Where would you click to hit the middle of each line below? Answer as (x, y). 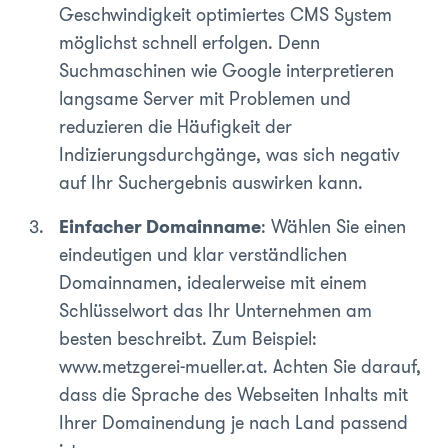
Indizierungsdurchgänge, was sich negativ (229, 154)
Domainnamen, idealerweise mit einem (213, 282)
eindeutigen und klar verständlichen (203, 254)
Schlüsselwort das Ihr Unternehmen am (215, 310)
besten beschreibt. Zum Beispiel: (188, 338)
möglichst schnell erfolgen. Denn (189, 42)
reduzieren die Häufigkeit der (175, 126)
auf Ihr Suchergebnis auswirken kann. (211, 182)
